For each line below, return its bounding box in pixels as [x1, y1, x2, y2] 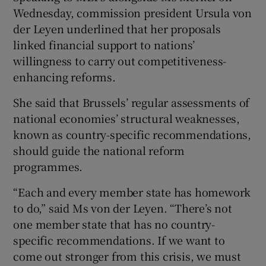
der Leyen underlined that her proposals [13, 20, 221, 36]
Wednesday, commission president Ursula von [13, 4, 252, 20]
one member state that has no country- [13, 216, 216, 232]
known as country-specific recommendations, [13, 126, 252, 142]
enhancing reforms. [13, 68, 116, 84]
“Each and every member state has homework [13, 183, 251, 199]
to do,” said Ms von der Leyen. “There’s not [13, 199, 232, 216]
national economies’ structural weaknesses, [13, 110, 240, 126]
